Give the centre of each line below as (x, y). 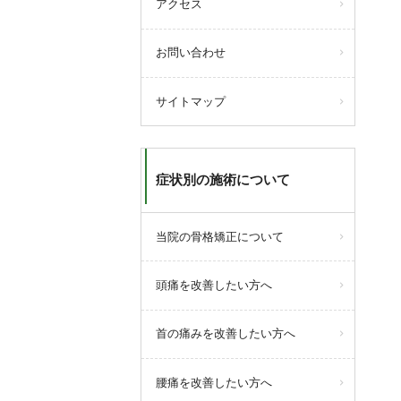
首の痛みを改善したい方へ (226, 334)
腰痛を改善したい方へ (214, 382)
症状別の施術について (223, 180)
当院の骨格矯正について (220, 236)
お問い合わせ (191, 53)
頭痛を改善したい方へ (214, 286)
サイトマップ (191, 101)
